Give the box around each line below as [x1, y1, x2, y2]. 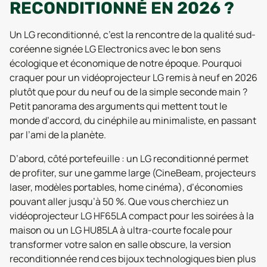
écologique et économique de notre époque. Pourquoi [10, 56, 242, 70]
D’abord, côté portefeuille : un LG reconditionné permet [10, 151, 249, 165]
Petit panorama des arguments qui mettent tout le [10, 99, 227, 113]
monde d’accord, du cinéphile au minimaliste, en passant [10, 113, 256, 127]
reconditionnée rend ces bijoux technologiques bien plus [10, 252, 256, 265]
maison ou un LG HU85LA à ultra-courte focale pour [10, 223, 232, 237]
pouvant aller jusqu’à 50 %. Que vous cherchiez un [10, 194, 229, 208]
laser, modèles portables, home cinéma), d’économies [10, 180, 243, 194]
